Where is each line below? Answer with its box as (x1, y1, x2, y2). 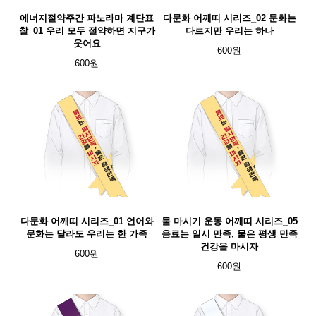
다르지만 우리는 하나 (185, 25, 274, 36)
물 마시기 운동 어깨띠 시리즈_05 (161, 216, 298, 226)
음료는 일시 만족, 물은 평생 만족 (161, 229, 298, 239)
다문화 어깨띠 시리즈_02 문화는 (162, 13, 296, 23)
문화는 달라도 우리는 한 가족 (26, 229, 147, 239)
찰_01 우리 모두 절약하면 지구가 (18, 25, 155, 36)
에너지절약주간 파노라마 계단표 (20, 13, 154, 23)
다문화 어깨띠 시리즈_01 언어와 (20, 216, 154, 226)
